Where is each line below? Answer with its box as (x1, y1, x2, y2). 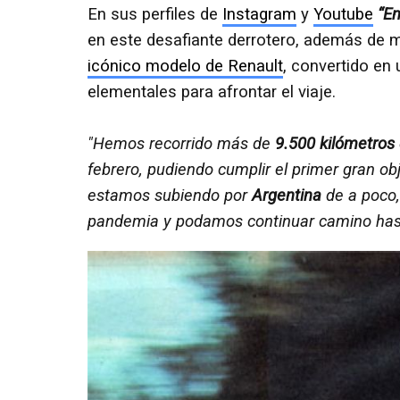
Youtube (313, 4, 373, 24)
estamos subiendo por (87, 185, 252, 205)
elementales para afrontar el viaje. (87, 81, 336, 102)
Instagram (222, 4, 296, 24)
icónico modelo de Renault (87, 55, 283, 76)
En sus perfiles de (87, 4, 222, 24)
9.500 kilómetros (275, 133, 395, 154)
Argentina (252, 185, 321, 205)
